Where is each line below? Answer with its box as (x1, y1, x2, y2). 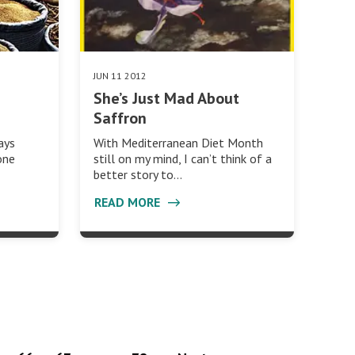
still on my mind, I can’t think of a (93, 150, 272, 166)
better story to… (93, 166, 182, 182)
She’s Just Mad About (93, 87, 239, 109)
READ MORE (94, 194, 163, 210)
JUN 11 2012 (93, 69, 147, 82)
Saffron (93, 107, 147, 128)
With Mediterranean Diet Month (93, 134, 263, 151)
